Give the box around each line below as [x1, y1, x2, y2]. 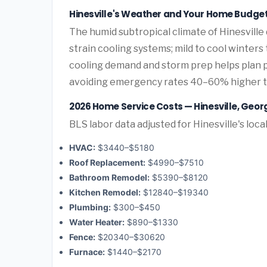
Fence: [69, 232, 95, 243]
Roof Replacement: [69, 157, 145, 168]
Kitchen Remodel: [69, 187, 141, 198]
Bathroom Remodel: [69, 172, 150, 183]
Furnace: [69, 247, 105, 257]
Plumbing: [69, 202, 111, 213]
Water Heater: [69, 217, 125, 228]
